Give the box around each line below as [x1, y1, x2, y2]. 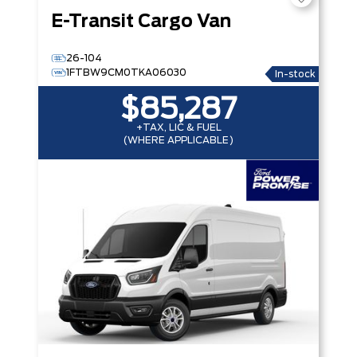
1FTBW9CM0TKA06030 [66, 68, 186, 77]
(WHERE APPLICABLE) [124, 135, 233, 145]
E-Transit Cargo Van [51, 14, 231, 30]
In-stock [275, 69, 316, 79]
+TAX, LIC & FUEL [135, 123, 222, 132]
